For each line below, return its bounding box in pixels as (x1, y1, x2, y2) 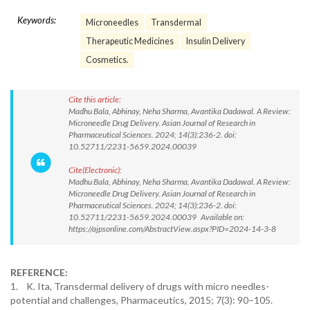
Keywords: (17, 15, 56, 26)
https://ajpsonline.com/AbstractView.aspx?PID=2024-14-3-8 (69, 224, 276, 234)
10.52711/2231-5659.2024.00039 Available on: (69, 212, 244, 222)
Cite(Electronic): (69, 165, 122, 175)
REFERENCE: (10, 266, 68, 278)
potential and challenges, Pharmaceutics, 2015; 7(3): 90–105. (10, 294, 273, 306)
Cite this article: (69, 94, 121, 104)
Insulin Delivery (186, 36, 245, 46)
